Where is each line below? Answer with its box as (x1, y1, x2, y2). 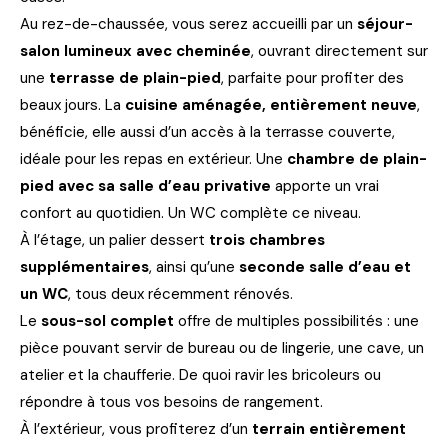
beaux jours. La (20, 94, 125, 115)
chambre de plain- (287, 148, 427, 169)
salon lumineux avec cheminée (20, 40, 251, 61)
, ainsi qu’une (149, 256, 239, 277)
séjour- (357, 13, 413, 34)
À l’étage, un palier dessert (20, 229, 209, 250)
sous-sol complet (41, 310, 174, 331)
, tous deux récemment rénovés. (68, 283, 293, 304)
